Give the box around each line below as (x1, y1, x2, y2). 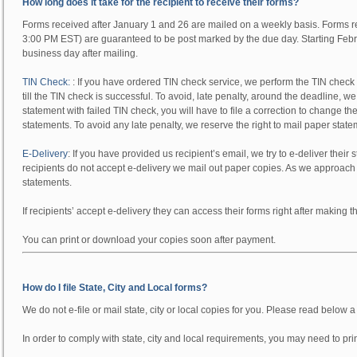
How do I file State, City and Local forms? (22, 282, 207, 293)
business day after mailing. (22, 48, 138, 59)
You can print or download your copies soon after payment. (22, 234, 278, 245)
